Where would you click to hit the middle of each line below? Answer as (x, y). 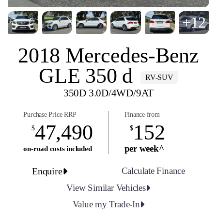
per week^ (144, 148)
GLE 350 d (86, 76)
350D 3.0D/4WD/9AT (108, 93)
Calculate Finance (153, 170)
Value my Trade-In (106, 204)
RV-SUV (159, 77)
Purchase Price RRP (50, 114)
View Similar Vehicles (106, 187)
